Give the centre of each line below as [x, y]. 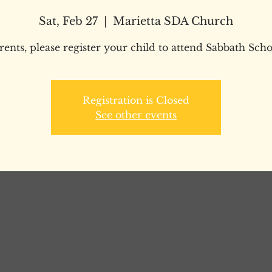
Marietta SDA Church [173, 21]
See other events [136, 115]
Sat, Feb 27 [68, 21]
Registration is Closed [136, 100]
